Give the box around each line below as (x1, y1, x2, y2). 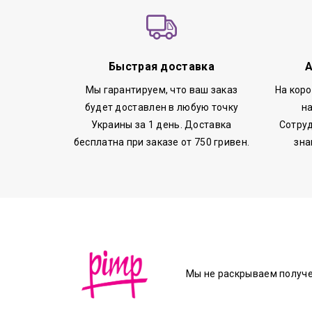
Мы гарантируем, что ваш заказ (85, 84, 238, 95)
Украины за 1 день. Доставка (91, 118, 232, 130)
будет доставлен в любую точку (84, 101, 239, 113)
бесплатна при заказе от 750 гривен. (73, 136, 250, 148)
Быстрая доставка (108, 59, 215, 73)
